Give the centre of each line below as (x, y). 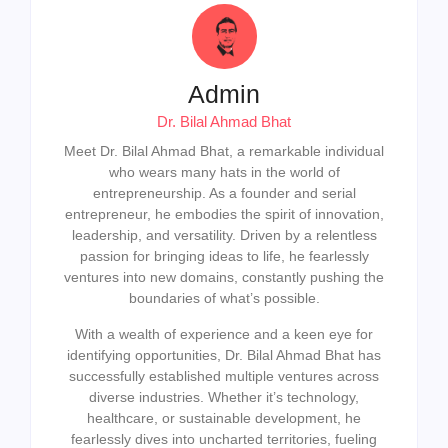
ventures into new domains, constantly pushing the (224, 277)
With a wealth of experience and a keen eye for (224, 333)
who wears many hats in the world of (224, 172)
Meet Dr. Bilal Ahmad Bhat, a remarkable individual (224, 151)
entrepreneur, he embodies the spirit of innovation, (224, 214)
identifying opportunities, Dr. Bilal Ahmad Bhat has (224, 354)
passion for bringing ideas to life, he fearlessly (224, 256)
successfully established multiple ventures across (224, 375)
